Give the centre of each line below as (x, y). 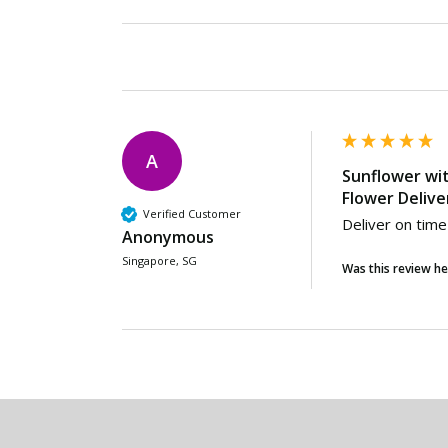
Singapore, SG (159, 260)
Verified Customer (192, 214)
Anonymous (168, 236)
